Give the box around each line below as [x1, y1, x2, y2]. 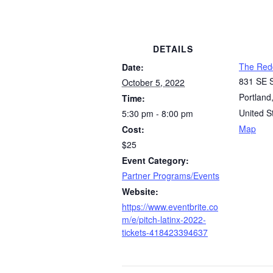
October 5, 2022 [122, 76, 185, 88]
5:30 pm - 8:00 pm [122, 107, 193, 119]
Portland [239, 90, 271, 103]
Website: [122, 185, 158, 197]
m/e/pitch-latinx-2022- [122, 213, 206, 225]
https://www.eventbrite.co [122, 200, 218, 213]
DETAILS [153, 42, 193, 55]
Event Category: [122, 154, 189, 166]
